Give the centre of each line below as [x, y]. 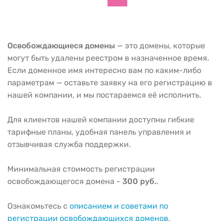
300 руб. [139, 181]
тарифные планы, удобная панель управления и [99, 132]
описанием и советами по [119, 206]
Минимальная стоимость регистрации [81, 169]
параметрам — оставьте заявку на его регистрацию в [110, 83]
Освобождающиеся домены [61, 46]
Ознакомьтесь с [38, 206]
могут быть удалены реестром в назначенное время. [108, 58]
